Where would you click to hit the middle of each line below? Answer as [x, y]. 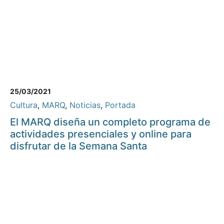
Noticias [85, 105]
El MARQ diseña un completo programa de [110, 122]
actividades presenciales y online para [101, 134]
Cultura [24, 105]
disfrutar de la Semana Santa [78, 146]
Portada [120, 105]
